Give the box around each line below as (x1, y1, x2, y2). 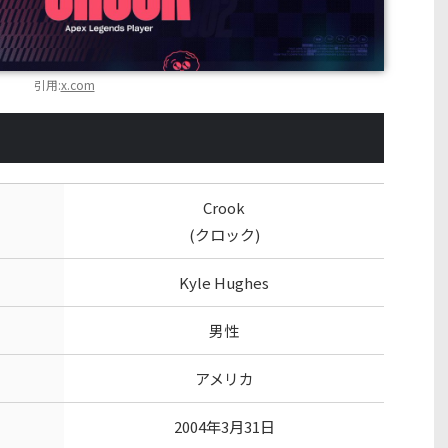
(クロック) (188, 224, 260, 245)
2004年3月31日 (173, 416, 275, 437)
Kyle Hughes (179, 272, 269, 293)
